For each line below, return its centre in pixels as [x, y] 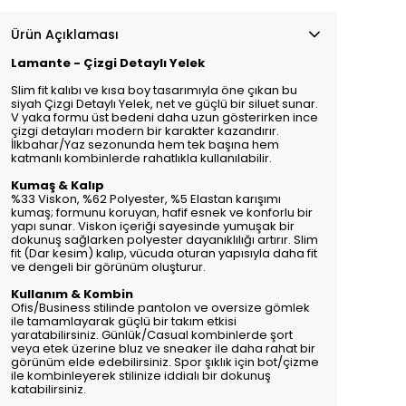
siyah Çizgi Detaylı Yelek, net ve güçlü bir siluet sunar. [164, 104]
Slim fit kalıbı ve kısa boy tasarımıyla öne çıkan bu [154, 90]
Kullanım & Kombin [72, 294]
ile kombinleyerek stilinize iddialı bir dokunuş [141, 376]
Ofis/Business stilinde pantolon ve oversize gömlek [160, 308]
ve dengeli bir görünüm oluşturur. [108, 267]
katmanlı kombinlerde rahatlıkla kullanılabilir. [141, 158]
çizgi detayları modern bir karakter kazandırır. [145, 131]
